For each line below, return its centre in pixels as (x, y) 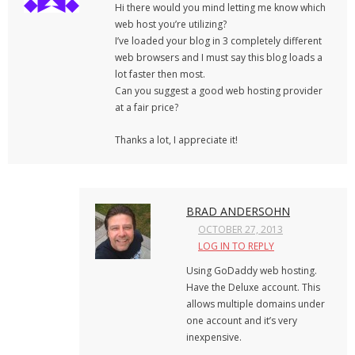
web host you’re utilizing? (171, 24)
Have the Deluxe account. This (253, 287)
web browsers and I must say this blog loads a (219, 57)
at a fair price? (147, 107)
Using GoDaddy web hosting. (252, 271)
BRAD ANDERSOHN (238, 211)
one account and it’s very (242, 321)
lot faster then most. (160, 74)
